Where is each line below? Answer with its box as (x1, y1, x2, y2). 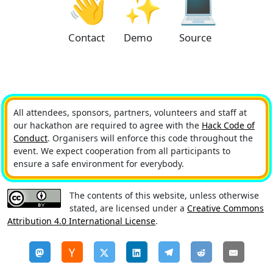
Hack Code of (202, 119, 255, 132)
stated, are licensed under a (69, 202, 187, 214)
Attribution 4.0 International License (7, 215, 155, 227)
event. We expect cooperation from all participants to (13, 145, 230, 157)
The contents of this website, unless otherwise (69, 190, 259, 202)
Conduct (13, 132, 48, 144)
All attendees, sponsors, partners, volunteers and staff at (13, 107, 247, 119)
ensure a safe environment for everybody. (13, 158, 184, 170)
